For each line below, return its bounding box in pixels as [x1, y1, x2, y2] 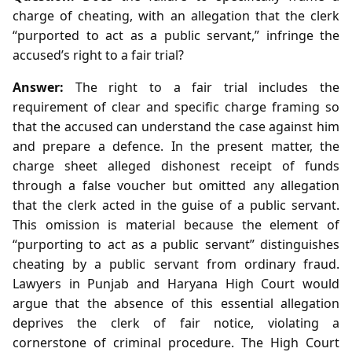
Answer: [13, 78, 64, 96]
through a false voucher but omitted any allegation [13, 176, 339, 194]
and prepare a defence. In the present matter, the [13, 137, 339, 155]
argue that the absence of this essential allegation [13, 294, 339, 312]
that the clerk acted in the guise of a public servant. [13, 196, 339, 214]
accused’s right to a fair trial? [13, 46, 184, 64]
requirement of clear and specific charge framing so [13, 97, 339, 115]
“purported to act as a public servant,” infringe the [13, 26, 339, 44]
